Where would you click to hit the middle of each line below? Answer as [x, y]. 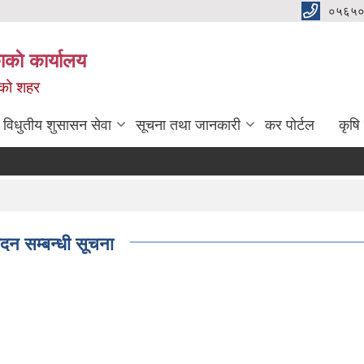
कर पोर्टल [290, 125]
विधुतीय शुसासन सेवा [57, 125]
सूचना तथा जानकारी [188, 125]
